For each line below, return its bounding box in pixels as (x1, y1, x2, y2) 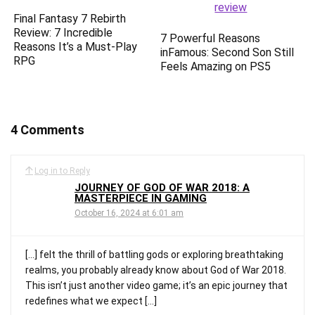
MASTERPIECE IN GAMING (75, 191, 207, 205)
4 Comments (11, 122, 84, 137)
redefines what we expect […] (25, 295, 157, 307)
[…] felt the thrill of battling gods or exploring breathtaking (25, 248, 283, 260)
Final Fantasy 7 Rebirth (13, 11, 127, 25)
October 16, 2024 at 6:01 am (75, 207, 184, 218)
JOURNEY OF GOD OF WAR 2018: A (75, 181, 250, 194)
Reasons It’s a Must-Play (13, 39, 138, 53)
